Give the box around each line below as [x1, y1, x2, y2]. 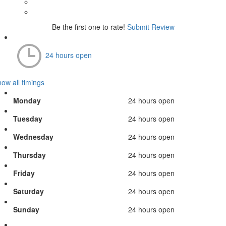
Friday [13, 167, 35, 178]
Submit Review [127, 21, 175, 32]
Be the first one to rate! [52, 21, 125, 32]
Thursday [13, 149, 46, 160]
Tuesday [13, 113, 42, 124]
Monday [13, 95, 41, 105]
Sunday [13, 204, 39, 214]
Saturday [13, 186, 44, 196]
